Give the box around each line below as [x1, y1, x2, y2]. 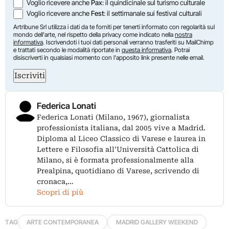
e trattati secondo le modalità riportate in [13, 46, 122, 54]
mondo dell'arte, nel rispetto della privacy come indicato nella [13, 31, 175, 39]
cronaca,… [37, 177, 74, 186]
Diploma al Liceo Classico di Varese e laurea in [37, 134, 205, 143]
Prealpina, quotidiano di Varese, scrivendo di [37, 167, 199, 175]
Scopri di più [37, 188, 83, 197]
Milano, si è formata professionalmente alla [37, 156, 194, 165]
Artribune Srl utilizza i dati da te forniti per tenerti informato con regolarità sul [13, 23, 215, 31]
